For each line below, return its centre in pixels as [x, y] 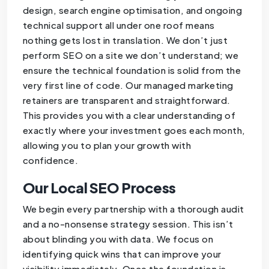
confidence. [50, 160]
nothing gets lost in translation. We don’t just [125, 40]
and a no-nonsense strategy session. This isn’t [128, 223]
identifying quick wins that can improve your [122, 253]
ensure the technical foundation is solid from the [132, 70]
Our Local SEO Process [99, 187]
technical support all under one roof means [119, 25]
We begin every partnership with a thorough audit [133, 208]
